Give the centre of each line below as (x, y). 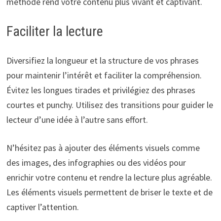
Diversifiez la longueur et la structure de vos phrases (102, 61)
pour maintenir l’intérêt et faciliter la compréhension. (104, 75)
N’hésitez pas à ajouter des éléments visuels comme (103, 148)
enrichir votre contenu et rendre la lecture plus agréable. (109, 178)
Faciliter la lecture (55, 32)
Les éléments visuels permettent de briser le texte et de (109, 192)
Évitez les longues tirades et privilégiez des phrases (101, 90)
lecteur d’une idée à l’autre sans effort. (77, 120)
